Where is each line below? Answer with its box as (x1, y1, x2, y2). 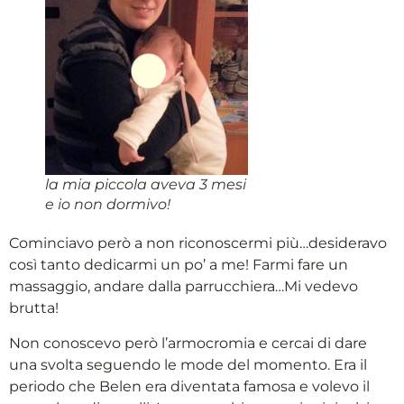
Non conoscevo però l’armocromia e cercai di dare (9, 334, 367, 352)
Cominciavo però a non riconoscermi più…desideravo (9, 234, 387, 252)
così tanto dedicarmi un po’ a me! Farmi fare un (9, 256, 348, 274)
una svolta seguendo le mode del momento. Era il (9, 355, 367, 373)
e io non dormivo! (45, 196, 170, 214)
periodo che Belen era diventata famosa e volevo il (9, 377, 370, 395)
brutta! (9, 299, 59, 317)
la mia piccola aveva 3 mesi (45, 176, 246, 194)
